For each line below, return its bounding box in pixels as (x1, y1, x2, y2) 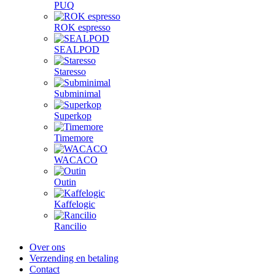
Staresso (54, 66, 86, 77)
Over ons (29, 242, 65, 252)
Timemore (54, 133, 93, 143)
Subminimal (54, 88, 101, 99)
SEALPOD (54, 44, 99, 55)
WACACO (54, 155, 98, 165)
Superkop (54, 110, 91, 121)
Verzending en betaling (29, 253, 118, 263)
